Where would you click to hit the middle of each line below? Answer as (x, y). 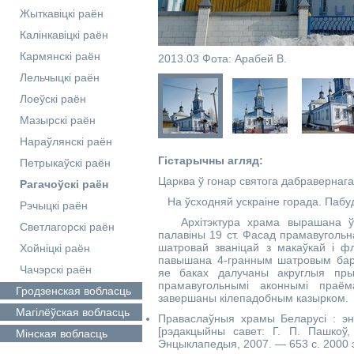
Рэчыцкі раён (54, 205)
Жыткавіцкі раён (62, 13)
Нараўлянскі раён (66, 141)
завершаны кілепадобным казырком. (253, 298)
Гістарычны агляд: (211, 160)
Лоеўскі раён (53, 99)
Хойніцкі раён (55, 248)
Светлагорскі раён (67, 227)
